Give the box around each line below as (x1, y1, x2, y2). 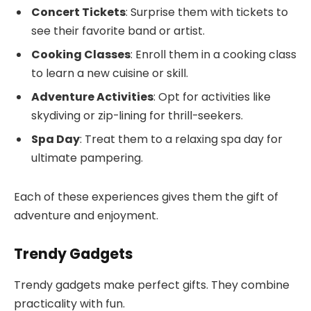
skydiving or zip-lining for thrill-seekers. (31, 107, 243, 124)
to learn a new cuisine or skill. (31, 65, 188, 81)
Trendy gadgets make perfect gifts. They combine (14, 276, 289, 293)
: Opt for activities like (153, 88, 271, 105)
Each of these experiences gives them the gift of (14, 188, 278, 205)
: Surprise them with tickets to (126, 3, 288, 20)
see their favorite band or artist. (31, 22, 205, 39)
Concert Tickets (31, 3, 126, 20)
